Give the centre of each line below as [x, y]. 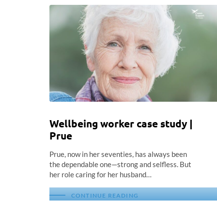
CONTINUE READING [105, 195]
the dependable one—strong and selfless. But [120, 164]
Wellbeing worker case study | [121, 123]
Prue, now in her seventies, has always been [118, 154]
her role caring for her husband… [101, 174]
